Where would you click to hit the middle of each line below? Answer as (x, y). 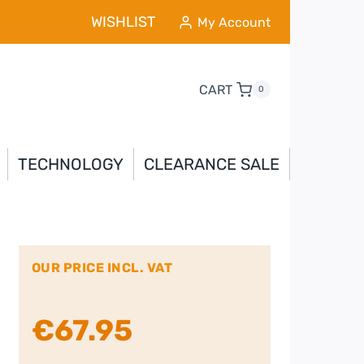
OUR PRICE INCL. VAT (102, 267)
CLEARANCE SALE (211, 164)
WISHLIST (123, 22)
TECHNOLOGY (70, 164)
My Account (234, 22)
